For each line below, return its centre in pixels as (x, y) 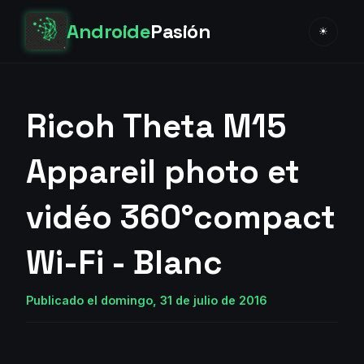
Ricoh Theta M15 (156, 126)
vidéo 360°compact (181, 217)
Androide (109, 31)
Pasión (181, 31)
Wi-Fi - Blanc (124, 263)
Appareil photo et (163, 172)
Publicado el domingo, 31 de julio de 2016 (147, 300)
